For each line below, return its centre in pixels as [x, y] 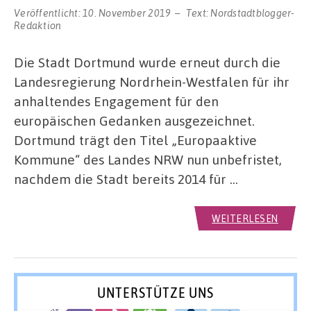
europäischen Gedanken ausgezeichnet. [134, 120]
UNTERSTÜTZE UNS [155, 293]
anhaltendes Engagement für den [116, 101]
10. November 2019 [127, 12]
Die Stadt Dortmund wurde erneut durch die [147, 62]
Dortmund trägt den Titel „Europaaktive [135, 140]
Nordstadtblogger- [253, 12]
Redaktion [38, 25]
